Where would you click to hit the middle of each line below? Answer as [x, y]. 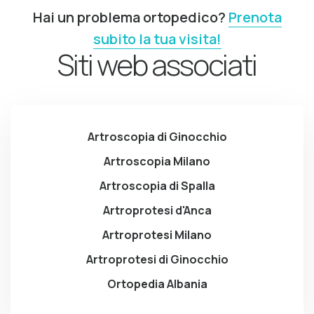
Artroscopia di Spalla [157, 186]
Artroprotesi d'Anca [157, 211]
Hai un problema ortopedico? [130, 17]
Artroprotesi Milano [157, 235]
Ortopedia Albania [157, 284]
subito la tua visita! [157, 39]
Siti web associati [157, 64]
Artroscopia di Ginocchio [157, 137]
